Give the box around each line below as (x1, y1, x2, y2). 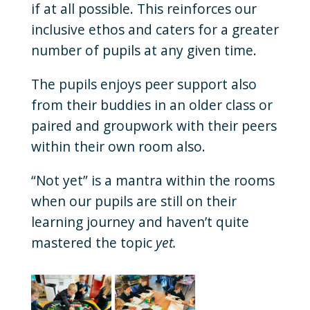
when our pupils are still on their (30, 191, 237, 210)
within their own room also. (30, 136, 206, 156)
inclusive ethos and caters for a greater (30, 19, 279, 39)
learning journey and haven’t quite (30, 212, 249, 231)
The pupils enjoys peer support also (30, 74, 257, 93)
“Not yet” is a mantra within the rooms (30, 170, 275, 190)
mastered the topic (30, 232, 156, 252)
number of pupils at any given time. (30, 40, 257, 60)
